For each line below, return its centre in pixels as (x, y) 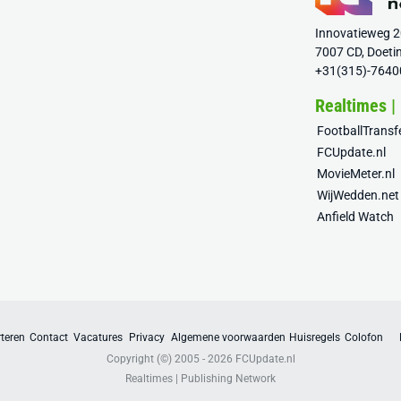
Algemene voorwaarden (228, 337)
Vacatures (98, 337)
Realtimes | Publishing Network (200, 379)
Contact (49, 337)
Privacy (146, 337)
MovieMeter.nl (356, 174)
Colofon (364, 337)
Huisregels (314, 337)
